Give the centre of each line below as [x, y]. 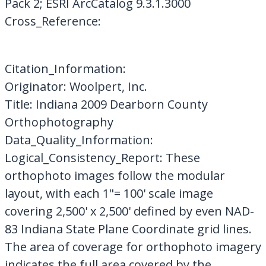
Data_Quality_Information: [79, 140]
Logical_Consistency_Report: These [102, 157]
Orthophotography [59, 122]
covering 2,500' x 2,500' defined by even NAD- [129, 211]
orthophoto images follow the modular [115, 175]
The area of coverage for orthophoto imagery [133, 246]
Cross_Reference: [53, 21]
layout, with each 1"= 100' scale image [109, 193]
